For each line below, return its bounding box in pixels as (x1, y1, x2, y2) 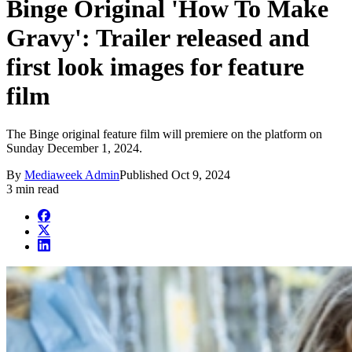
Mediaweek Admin (24, 168, 119, 182)
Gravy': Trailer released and (6, 23, 310, 52)
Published (119, 168, 171, 182)
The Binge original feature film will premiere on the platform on (6, 127, 322, 141)
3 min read (6, 182, 59, 196)
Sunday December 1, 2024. (6, 141, 142, 156)
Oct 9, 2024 (171, 168, 230, 182)
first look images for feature (6, 52, 304, 81)
